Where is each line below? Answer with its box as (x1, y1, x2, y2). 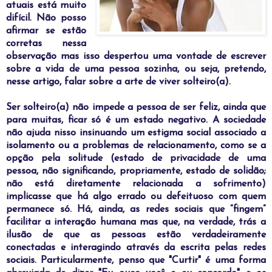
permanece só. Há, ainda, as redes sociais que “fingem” (6, 204, 266, 214)
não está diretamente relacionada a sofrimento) (6, 178, 266, 189)
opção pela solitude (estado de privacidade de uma (6, 153, 266, 163)
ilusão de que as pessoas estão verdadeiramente (6, 229, 266, 240)
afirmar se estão (6, 25, 87, 36)
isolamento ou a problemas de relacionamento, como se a (6, 140, 266, 151)
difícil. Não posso (6, 13, 87, 23)
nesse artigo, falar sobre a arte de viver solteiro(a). (6, 76, 231, 87)
